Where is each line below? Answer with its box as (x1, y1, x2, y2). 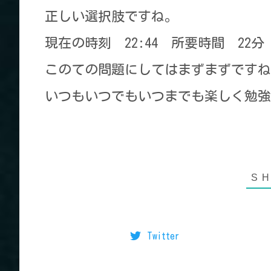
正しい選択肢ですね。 (44, 9, 178, 23)
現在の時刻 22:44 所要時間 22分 (44, 36, 264, 50)
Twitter (146, 231, 180, 241)
